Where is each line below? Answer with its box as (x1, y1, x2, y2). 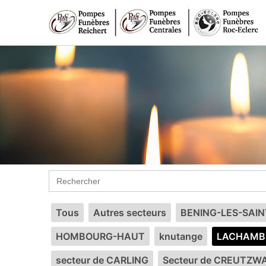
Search (48, 169, 79, 180)
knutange (159, 230, 202, 242)
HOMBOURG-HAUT (56, 230, 145, 242)
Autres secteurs (93, 207, 166, 218)
